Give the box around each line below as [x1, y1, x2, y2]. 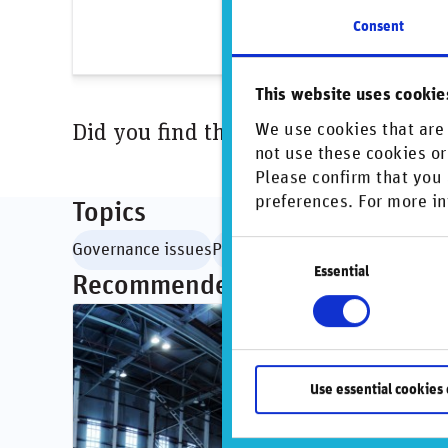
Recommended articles [72, 272, 338, 301]
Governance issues [72, 241, 212, 260]
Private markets [212, 241, 331, 260]
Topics [72, 199, 146, 228]
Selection [231, 264, 290, 280]
